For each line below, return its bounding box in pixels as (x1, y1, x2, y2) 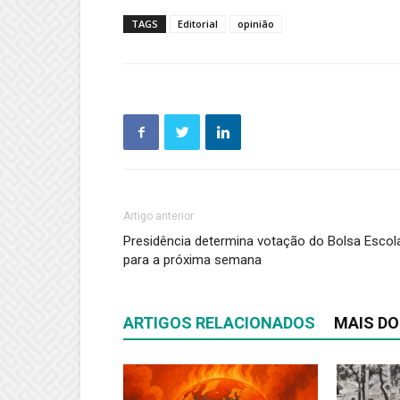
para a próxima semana (123, 252, 262, 269)
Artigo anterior (123, 210, 194, 223)
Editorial (178, 17, 218, 31)
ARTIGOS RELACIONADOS (123, 313, 315, 333)
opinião (237, 17, 274, 31)
